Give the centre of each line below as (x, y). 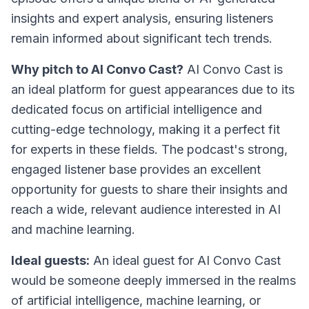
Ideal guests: (50, 260)
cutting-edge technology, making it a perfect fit (146, 129)
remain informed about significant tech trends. (142, 38)
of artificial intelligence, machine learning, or (136, 300)
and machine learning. (73, 229)
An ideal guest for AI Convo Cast (185, 260)
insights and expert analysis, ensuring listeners (142, 18)
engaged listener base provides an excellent (136, 169)
